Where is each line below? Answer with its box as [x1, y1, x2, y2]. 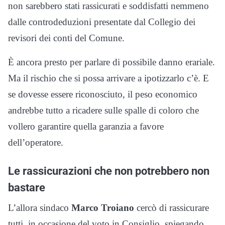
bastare [8, 181, 45, 194]
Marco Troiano [71, 202, 134, 213]
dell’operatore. [8, 137, 63, 148]
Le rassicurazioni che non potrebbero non [8, 164, 209, 178]
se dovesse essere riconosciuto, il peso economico [8, 89, 197, 100]
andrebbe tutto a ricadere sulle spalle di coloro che [8, 105, 199, 116]
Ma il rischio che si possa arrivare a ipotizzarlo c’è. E [8, 73, 209, 84]
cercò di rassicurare [134, 202, 209, 213]
